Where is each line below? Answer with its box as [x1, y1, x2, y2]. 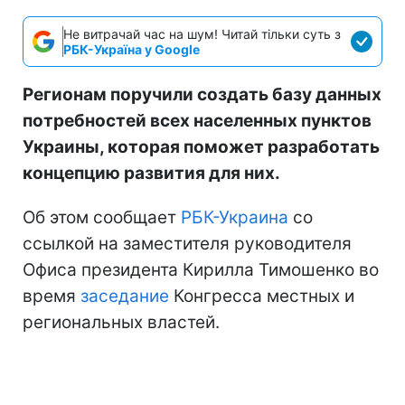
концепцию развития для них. [23, 163, 280, 184]
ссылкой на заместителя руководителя [23, 233, 352, 254]
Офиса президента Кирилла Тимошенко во [23, 259, 379, 280]
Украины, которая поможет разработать [23, 137, 380, 157]
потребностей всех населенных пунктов [23, 110, 372, 131]
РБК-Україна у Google [63, 42, 200, 57]
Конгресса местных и [169, 286, 354, 306]
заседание [80, 286, 169, 306]
